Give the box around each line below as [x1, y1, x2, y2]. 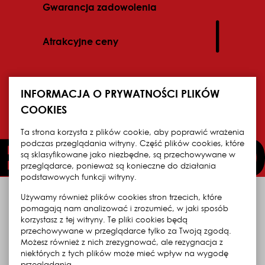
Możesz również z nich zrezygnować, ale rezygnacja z [21, 236, 223, 247]
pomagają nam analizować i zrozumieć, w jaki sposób [21, 202, 228, 214]
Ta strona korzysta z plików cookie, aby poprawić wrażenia [21, 126, 244, 137]
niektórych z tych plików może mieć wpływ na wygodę [21, 247, 228, 258]
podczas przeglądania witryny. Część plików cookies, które [21, 137, 244, 148]
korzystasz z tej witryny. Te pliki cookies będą [21, 214, 188, 225]
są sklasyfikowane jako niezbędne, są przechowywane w [21, 148, 235, 160]
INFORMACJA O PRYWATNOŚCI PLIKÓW [21, 85, 219, 101]
